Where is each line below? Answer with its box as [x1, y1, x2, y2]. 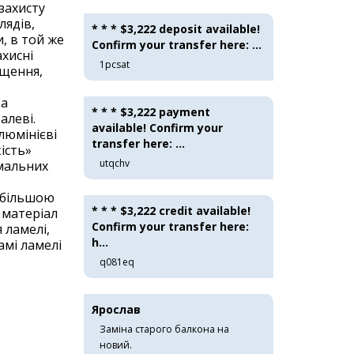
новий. [100, 338, 132, 352]
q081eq [100, 255, 134, 269]
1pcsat [100, 58, 130, 71]
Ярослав [92, 302, 141, 317]
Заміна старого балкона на [100, 322, 229, 336]
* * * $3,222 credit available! [92, 203, 250, 218]
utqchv [100, 156, 130, 170]
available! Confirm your [92, 120, 223, 135]
